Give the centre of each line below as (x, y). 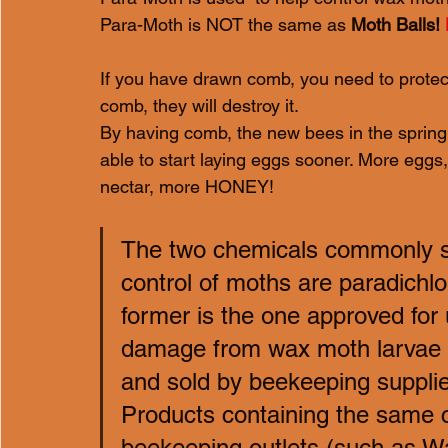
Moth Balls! (398, 24)
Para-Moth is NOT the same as (225, 24)
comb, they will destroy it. (199, 105)
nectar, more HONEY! (187, 186)
